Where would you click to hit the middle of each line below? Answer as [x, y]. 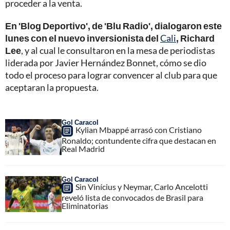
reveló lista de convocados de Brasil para [132, 198]
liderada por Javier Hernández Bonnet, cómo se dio [106, 63]
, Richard [195, 38]
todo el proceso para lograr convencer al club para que [111, 75]
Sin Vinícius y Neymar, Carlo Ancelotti [142, 187]
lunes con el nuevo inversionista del [83, 38]
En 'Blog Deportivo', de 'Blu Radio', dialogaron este [113, 26]
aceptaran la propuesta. [52, 88]
